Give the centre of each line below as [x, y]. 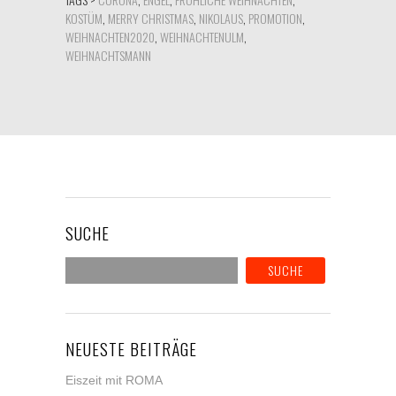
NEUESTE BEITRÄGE [131, 348]
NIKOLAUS [221, 18]
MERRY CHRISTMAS [151, 18]
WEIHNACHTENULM [202, 36]
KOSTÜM [84, 18]
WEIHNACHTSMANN [108, 55]
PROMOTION [275, 18]
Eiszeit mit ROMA [114, 380]
